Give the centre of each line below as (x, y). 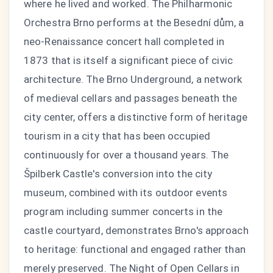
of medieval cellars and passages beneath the (131, 98)
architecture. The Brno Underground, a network (133, 79)
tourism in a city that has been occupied (117, 136)
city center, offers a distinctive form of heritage (136, 117)
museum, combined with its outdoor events (126, 193)
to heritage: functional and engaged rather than (135, 249)
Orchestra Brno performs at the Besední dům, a (134, 23)
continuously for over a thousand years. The (126, 155)
